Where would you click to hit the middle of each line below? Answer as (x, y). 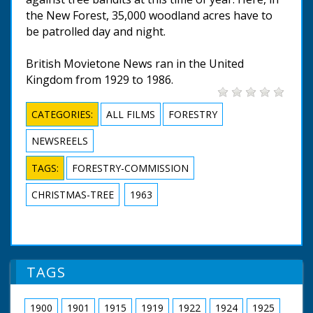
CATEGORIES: (62, 114)
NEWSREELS (60, 140)
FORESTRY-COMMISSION (130, 168)
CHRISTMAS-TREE (73, 194)
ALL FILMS (131, 114)
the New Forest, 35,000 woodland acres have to (149, 15)
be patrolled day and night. (96, 31)
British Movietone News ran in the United (135, 63)
